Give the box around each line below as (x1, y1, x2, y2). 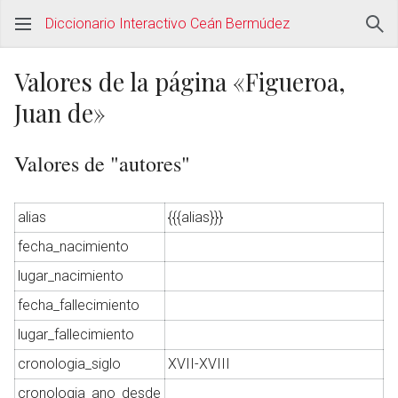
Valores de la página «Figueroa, (14, 66, 346, 98)
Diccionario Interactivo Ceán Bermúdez (45, 15, 290, 32)
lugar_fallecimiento (18, 326, 135, 343)
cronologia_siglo (18, 355, 122, 372)
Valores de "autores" (14, 149, 190, 178)
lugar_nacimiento (18, 267, 124, 284)
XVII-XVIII (168, 355, 231, 372)
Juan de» (14, 97, 106, 129)
